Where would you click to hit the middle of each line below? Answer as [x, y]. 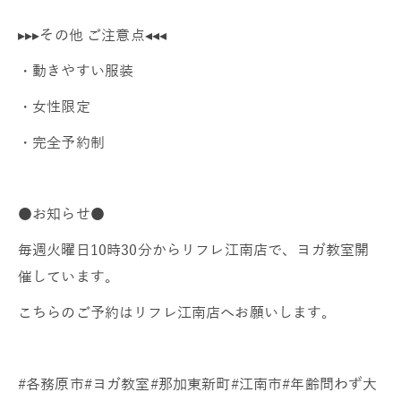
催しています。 [69, 276]
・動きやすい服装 [76, 70]
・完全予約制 [61, 142]
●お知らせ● [61, 213]
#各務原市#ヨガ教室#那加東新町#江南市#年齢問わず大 [198, 384]
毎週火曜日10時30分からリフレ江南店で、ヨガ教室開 [194, 249]
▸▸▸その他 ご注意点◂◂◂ [93, 34]
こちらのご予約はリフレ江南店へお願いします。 [177, 312]
